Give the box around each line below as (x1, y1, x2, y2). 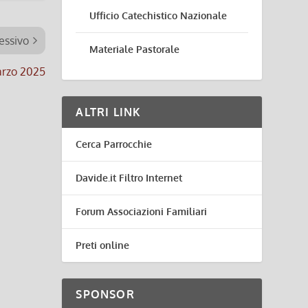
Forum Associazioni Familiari (76, 206, 208, 217)
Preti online (76, 239, 130, 251)
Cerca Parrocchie (76, 138, 153, 150)
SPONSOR (76, 287, 135, 301)
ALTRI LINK (76, 105, 142, 119)
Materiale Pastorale (89, 43, 180, 55)
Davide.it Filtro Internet (76, 172, 183, 184)
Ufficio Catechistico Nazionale (89, 10, 228, 21)
